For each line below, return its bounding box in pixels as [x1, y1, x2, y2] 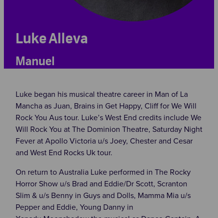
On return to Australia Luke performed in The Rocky [15, 166, 191, 177]
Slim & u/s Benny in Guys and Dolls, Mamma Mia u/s [15, 189, 191, 200]
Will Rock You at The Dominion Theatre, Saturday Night [15, 123, 202, 134]
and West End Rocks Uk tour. [15, 146, 114, 158]
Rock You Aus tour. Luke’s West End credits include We [15, 111, 201, 123]
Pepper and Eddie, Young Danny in [15, 201, 133, 212]
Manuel [15, 54, 54, 70]
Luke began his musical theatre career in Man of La [15, 88, 188, 99]
